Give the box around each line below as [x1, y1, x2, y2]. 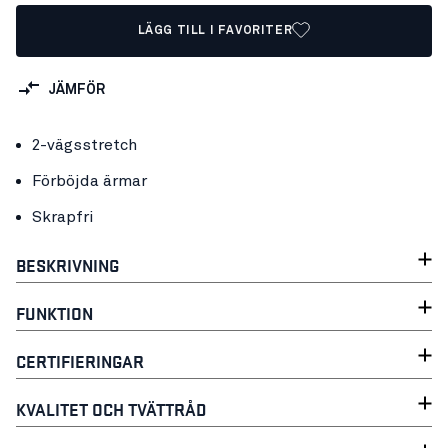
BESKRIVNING [16, 252, 119, 277]
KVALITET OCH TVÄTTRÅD [16, 396, 206, 421]
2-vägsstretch [32, 137, 137, 153]
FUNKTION [16, 300, 93, 325]
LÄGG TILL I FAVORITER [137, 25, 293, 37]
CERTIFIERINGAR [16, 348, 144, 373]
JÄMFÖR [49, 82, 105, 97]
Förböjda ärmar [32, 173, 147, 189]
